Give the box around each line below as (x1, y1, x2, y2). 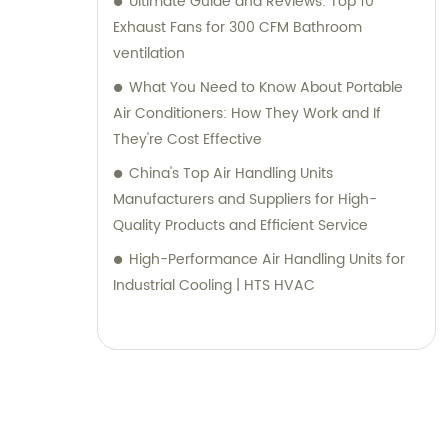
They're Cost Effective (113, 127, 262, 151)
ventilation (113, 41, 185, 65)
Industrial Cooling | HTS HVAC (113, 273, 315, 297)
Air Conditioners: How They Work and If (113, 101, 381, 125)
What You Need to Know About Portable (129, 75, 403, 99)
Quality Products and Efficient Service (113, 213, 368, 237)
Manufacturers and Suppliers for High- (113, 187, 377, 211)
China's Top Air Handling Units (129, 161, 333, 185)
